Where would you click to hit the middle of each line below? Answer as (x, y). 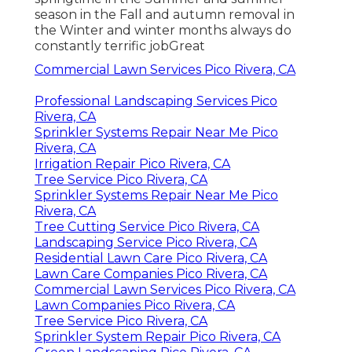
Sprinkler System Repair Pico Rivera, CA (158, 337)
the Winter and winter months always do (163, 31)
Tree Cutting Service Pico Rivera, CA (147, 227)
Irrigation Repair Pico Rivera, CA (132, 164)
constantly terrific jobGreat (120, 46)
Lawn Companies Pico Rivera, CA (135, 306)
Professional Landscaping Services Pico (156, 101)
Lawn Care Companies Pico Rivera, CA (151, 274)
